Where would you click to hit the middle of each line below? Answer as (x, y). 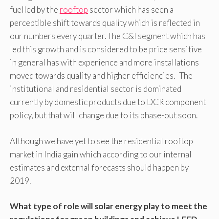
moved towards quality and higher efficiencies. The (101, 76)
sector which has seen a (131, 10)
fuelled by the (35, 10)
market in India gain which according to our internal (101, 154)
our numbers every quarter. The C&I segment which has (108, 36)
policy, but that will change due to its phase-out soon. (104, 115)
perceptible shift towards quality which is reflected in (105, 23)
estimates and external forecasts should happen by (99, 167)
